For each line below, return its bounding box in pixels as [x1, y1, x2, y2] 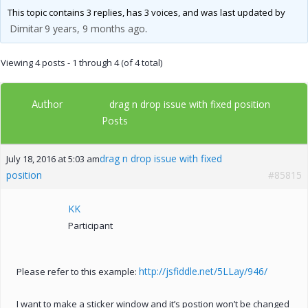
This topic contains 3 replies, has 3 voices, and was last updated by [7, 5, 285, 19]
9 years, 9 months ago [44, 21, 145, 35]
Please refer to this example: [16, 265, 139, 278]
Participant [68, 219, 113, 232]
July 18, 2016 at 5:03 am [6, 152, 100, 165]
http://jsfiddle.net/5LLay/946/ [139, 264, 267, 278]
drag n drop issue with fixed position [109, 97, 270, 111]
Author [32, 95, 63, 114]
